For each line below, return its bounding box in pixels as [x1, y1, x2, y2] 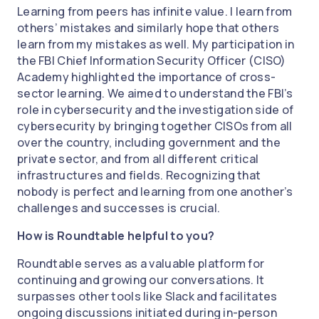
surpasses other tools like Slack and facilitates [17, 288, 278, 305]
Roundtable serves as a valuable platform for [17, 256, 265, 272]
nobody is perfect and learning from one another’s [17, 184, 293, 200]
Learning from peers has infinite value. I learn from [17, 4, 293, 20]
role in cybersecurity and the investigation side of [17, 102, 294, 118]
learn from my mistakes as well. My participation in [17, 36, 295, 53]
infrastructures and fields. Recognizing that [17, 167, 261, 184]
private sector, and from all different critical [17, 151, 259, 167]
